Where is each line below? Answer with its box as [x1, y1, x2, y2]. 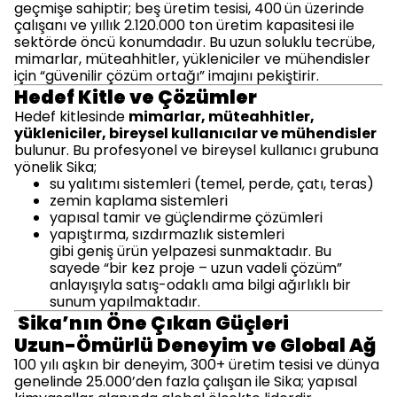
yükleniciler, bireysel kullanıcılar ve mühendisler [14, 123, 377, 144]
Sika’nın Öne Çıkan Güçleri [14, 310, 289, 336]
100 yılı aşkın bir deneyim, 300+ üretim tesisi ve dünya [14, 354, 379, 375]
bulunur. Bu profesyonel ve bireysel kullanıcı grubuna [14, 140, 378, 160]
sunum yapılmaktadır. [50, 292, 200, 312]
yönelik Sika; [14, 157, 97, 177]
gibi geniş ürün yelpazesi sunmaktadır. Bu [50, 241, 331, 261]
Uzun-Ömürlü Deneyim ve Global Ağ [14, 332, 376, 358]
